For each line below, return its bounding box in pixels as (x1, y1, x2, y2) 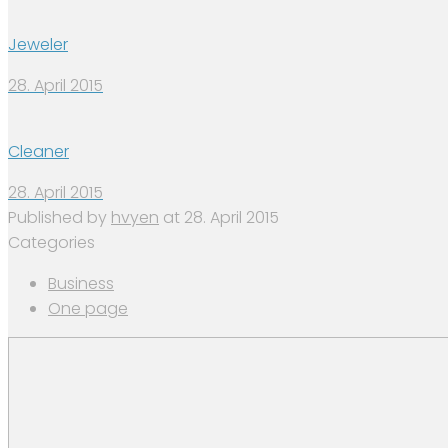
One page (48, 297, 128, 321)
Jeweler (8, 33, 68, 57)
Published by (8, 206, 111, 230)
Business (48, 272, 114, 296)
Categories (8, 231, 95, 255)
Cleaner (8, 140, 69, 164)
